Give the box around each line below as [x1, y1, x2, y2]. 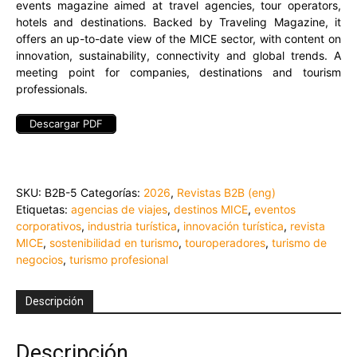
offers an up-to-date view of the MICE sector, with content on [16, 31, 341, 45]
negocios [16, 253, 63, 267]
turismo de [272, 236, 327, 250]
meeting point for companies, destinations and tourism [16, 65, 341, 79]
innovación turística [183, 219, 284, 233]
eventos [254, 202, 296, 217]
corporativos [16, 219, 81, 233]
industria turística [88, 219, 177, 233]
